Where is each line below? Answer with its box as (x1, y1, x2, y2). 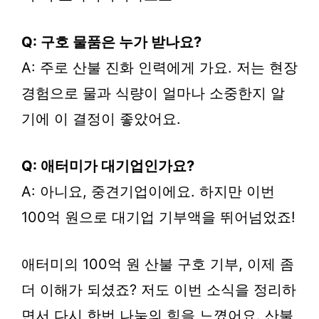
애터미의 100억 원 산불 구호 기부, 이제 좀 (21, 255, 294, 273)
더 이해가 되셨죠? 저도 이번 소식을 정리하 (21, 281, 296, 298)
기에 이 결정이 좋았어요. (21, 110, 181, 127)
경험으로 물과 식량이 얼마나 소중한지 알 (21, 84, 285, 102)
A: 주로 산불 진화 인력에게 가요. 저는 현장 (21, 58, 298, 76)
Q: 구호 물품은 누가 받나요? (21, 33, 202, 51)
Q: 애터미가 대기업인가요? (21, 157, 194, 174)
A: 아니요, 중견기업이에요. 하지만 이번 (21, 182, 275, 200)
